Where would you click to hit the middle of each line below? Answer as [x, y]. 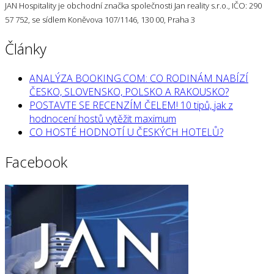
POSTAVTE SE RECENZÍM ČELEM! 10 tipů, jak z [131, 105]
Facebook [36, 161]
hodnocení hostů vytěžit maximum [103, 118]
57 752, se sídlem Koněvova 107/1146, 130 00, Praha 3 [100, 19]
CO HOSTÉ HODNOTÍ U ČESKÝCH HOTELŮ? [126, 132]
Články [26, 48]
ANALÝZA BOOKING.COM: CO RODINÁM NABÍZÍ [139, 78]
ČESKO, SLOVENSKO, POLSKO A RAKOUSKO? [129, 91]
